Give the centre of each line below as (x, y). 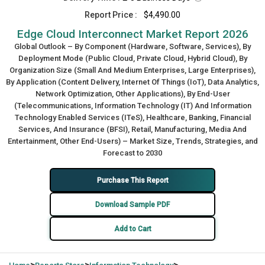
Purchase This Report (132, 180)
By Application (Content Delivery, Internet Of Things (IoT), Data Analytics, (132, 82)
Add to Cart (132, 229)
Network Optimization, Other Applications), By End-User (132, 94)
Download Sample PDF (132, 204)
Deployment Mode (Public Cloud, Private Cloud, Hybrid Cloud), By (132, 58)
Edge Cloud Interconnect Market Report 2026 (132, 34)
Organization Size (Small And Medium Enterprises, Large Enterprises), (132, 70)
